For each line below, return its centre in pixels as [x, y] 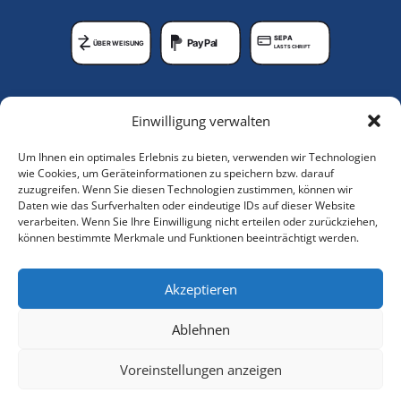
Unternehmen [317, 112]
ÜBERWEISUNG [119, 43]
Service [355, 232]
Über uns [348, 204]
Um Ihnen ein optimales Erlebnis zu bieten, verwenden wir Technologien [197, 157]
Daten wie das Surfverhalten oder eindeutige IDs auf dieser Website [187, 205]
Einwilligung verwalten [200, 121]
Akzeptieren [200, 289]
